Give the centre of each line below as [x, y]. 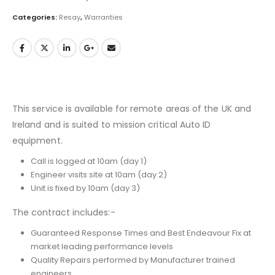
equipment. [37, 140]
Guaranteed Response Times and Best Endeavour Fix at [141, 233]
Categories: [36, 17]
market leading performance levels [102, 246]
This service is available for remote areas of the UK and [132, 108]
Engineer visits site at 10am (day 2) [99, 174]
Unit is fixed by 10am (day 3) [85, 188]
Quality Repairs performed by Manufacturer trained [133, 260]
